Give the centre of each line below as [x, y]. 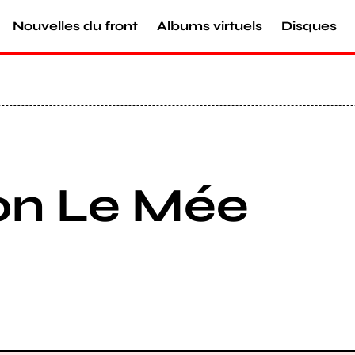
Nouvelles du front [75, 26]
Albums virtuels [210, 26]
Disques [309, 26]
